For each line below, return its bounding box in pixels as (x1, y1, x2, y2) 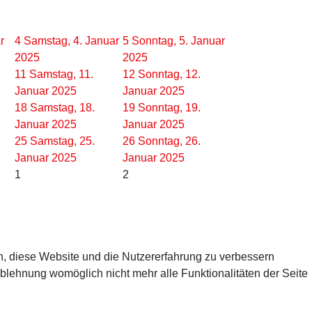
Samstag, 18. (30, 102, 95, 114)
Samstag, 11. (29, 68, 93, 80)
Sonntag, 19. (138, 102, 201, 114)
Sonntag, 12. (138, 68, 201, 80)
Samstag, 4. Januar (24, 35, 119, 47)
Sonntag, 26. (138, 135, 201, 147)
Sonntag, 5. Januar (132, 35, 225, 47)
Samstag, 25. (30, 135, 95, 147)
